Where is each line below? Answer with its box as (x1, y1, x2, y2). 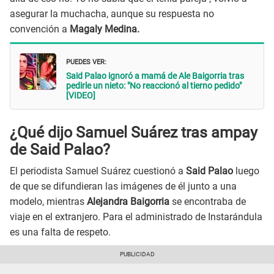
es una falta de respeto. (10, 226, 111, 238)
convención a (10, 23, 67, 35)
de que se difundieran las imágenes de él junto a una (10, 180, 237, 192)
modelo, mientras (10, 195, 84, 207)
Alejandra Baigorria (84, 195, 169, 207)
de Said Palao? (10, 141, 110, 159)
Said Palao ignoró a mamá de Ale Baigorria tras (66, 70, 244, 81)
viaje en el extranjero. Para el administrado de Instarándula (10, 210, 262, 223)
